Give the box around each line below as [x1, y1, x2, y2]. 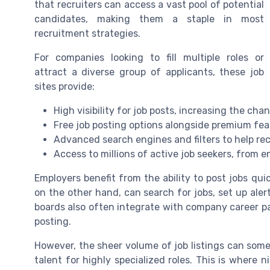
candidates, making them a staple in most [34, 13, 264, 25]
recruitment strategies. [34, 28, 140, 40]
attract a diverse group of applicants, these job [34, 66, 264, 78]
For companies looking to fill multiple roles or [34, 52, 264, 64]
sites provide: [34, 81, 95, 93]
